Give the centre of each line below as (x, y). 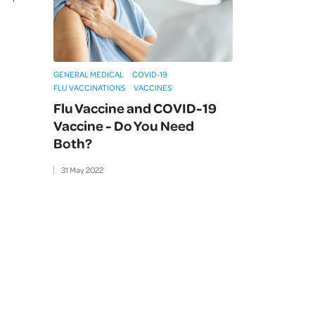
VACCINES (153, 88)
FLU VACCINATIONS (89, 88)
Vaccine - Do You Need (124, 126)
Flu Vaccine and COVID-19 (135, 108)
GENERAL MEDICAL (89, 75)
